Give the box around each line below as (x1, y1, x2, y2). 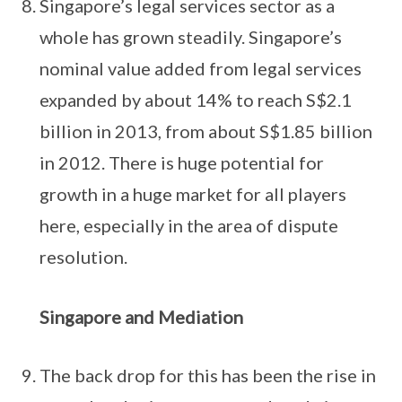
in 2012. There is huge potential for (39, 152, 324, 174)
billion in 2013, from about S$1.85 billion (39, 120, 372, 143)
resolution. (39, 246, 127, 268)
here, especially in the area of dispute (39, 214, 338, 237)
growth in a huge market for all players (39, 183, 346, 205)
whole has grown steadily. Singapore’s (39, 26, 342, 48)
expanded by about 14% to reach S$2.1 (39, 89, 352, 111)
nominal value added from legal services (39, 57, 362, 80)
